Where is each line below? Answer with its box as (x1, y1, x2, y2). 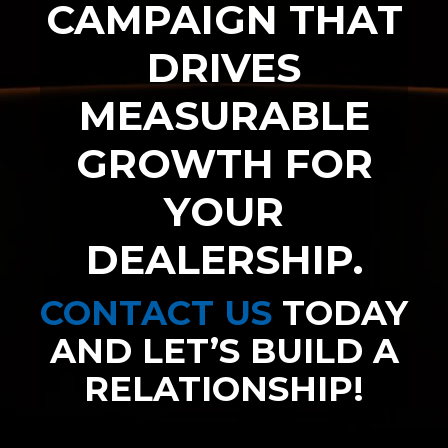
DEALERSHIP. (85, 234, 363, 284)
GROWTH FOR (75, 138, 373, 188)
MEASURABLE (78, 90, 370, 140)
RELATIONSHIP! (84, 367, 364, 410)
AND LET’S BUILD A (49, 329, 399, 372)
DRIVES (147, 42, 301, 92)
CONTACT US (40, 291, 272, 334)
